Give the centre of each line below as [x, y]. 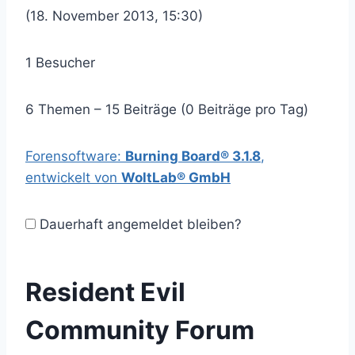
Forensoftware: [75, 156]
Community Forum [140, 330]
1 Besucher [60, 63]
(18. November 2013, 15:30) [114, 16]
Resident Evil [105, 292]
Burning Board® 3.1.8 [193, 156]
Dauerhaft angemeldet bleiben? [139, 224]
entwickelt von [73, 177]
